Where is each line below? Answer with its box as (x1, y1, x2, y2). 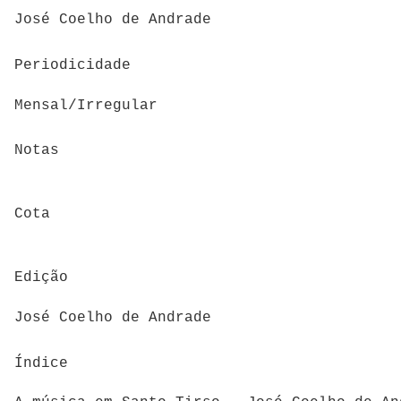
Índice (14, 354, 68, 371)
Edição (14, 269, 68, 286)
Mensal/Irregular (14, 97, 158, 114)
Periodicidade (14, 56, 131, 73)
